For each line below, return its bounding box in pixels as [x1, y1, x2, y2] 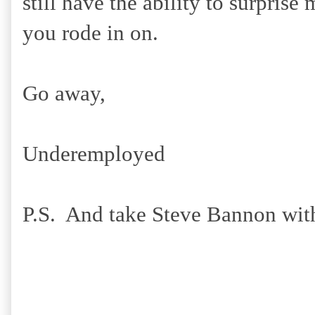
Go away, [22, 81, 105, 105]
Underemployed [22, 141, 165, 166]
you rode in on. [22, 20, 158, 45]
